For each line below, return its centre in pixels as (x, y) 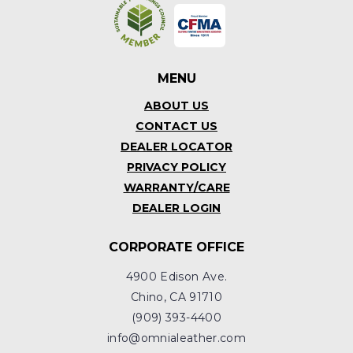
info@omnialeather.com (176, 338)
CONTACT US (176, 126)
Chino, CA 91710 (176, 297)
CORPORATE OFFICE (176, 247)
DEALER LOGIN (176, 208)
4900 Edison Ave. (176, 277)
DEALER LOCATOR (176, 147)
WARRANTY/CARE (176, 188)
